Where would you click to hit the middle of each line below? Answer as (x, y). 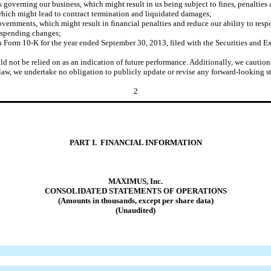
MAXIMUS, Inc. (135, 181)
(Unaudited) (135, 210)
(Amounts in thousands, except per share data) (135, 200)
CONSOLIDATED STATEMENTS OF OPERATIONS (135, 191)
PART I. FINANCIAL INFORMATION (135, 142)
